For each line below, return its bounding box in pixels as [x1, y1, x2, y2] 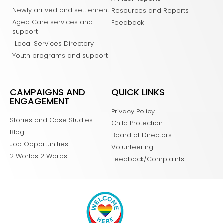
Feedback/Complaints [111, 154, 184, 164]
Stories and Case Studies [10, 115, 93, 125]
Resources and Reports [111, 5, 189, 15]
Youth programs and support [12, 50, 108, 60]
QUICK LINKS [111, 85, 165, 98]
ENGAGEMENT [10, 94, 70, 107]
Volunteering [111, 142, 153, 152]
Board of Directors [111, 130, 172, 140]
